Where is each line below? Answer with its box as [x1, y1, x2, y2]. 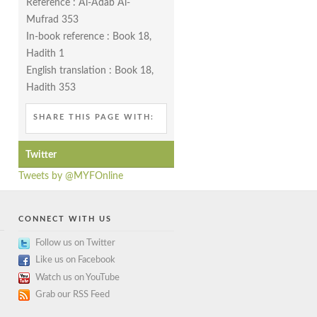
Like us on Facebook [35, 255, 115, 265]
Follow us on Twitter [35, 238, 115, 248]
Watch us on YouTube [35, 272, 120, 282]
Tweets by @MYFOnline [18, 171, 123, 181]
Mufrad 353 [26, 14, 79, 25]
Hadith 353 [26, 82, 76, 93]
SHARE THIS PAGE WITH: [33, 113, 154, 121]
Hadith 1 [26, 48, 64, 59]
